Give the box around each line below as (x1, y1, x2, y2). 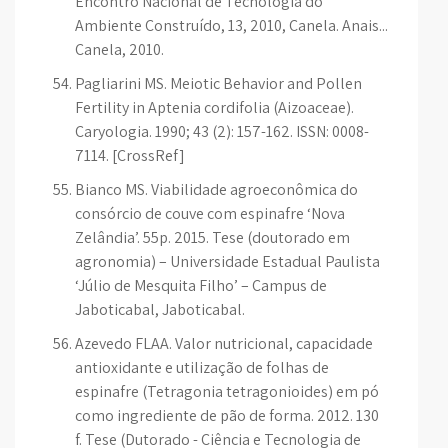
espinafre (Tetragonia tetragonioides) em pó (75, 381, 379, 402)
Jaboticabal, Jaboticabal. (75, 299, 245, 320)
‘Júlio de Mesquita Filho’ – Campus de (75, 275, 327, 296)
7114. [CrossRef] (75, 145, 185, 166)
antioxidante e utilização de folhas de (75, 357, 329, 378)
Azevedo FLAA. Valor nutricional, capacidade (75, 333, 373, 354)
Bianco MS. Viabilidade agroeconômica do (75, 179, 358, 200)
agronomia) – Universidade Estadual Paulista (75, 251, 380, 272)
